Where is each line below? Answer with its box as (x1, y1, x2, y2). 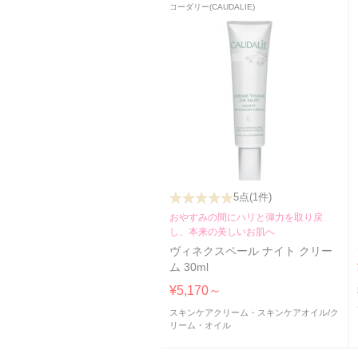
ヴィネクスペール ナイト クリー (169, 245, 332, 258)
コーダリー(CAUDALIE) (169, 2, 255, 12)
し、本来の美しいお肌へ (169, 226, 275, 238)
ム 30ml (169, 261, 209, 274)
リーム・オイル (169, 320, 231, 331)
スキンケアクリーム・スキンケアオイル (169, 308, 328, 318)
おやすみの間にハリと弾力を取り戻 (169, 212, 323, 224)
